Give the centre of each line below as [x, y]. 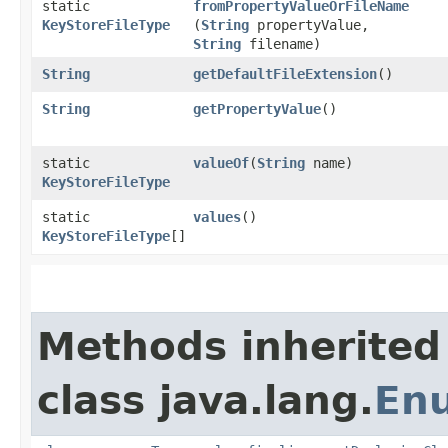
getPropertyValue [257, 108]
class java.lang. [205, 400]
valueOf [221, 162]
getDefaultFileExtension [285, 73]
